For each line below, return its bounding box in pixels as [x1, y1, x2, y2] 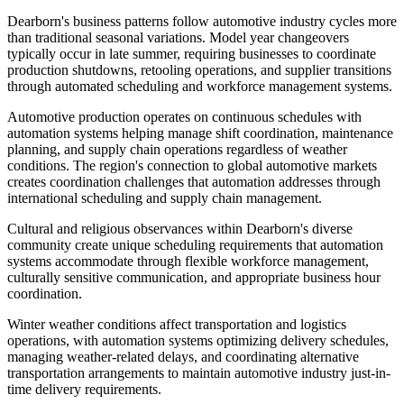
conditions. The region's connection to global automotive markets [7, 157, 377, 173]
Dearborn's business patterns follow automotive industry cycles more [7, 13, 397, 29]
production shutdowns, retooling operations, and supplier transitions [7, 61, 391, 78]
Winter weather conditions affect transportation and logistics [7, 316, 346, 332]
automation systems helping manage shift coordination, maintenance [7, 124, 393, 141]
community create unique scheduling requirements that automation [7, 236, 383, 252]
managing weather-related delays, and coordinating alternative [7, 348, 359, 364]
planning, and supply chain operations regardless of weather [7, 141, 347, 157]
